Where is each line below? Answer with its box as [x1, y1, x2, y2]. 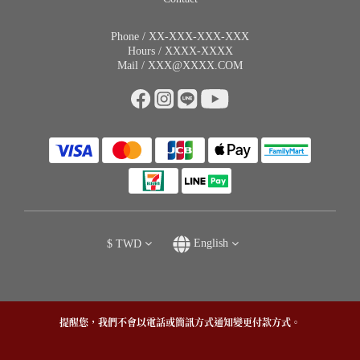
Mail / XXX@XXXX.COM [117, 59, 243, 72]
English [194, 237, 228, 250]
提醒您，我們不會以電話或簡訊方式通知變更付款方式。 [59, 317, 301, 329]
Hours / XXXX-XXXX [127, 45, 233, 58]
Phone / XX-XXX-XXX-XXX [111, 31, 249, 43]
